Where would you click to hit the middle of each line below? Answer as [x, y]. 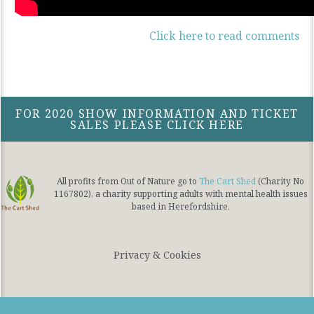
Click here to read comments [224, 35]
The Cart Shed [227, 182]
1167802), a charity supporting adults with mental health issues [180, 194]
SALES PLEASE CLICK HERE [157, 124]
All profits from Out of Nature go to [128, 182]
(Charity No [280, 182]
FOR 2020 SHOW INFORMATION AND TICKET [157, 113]
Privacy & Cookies [157, 254]
